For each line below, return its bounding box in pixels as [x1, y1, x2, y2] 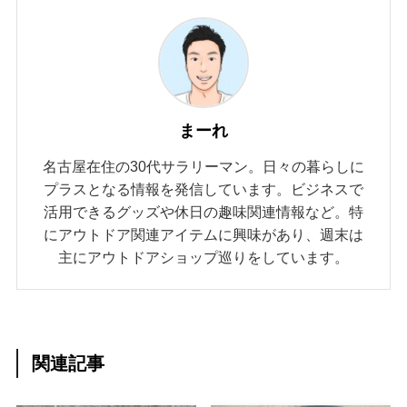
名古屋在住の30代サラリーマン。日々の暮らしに [43, 157, 364, 174]
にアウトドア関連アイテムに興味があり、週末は [44, 225, 363, 243]
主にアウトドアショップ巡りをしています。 [58, 248, 349, 265]
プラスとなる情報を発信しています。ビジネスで [44, 180, 363, 197]
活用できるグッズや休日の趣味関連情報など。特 [44, 203, 363, 220]
